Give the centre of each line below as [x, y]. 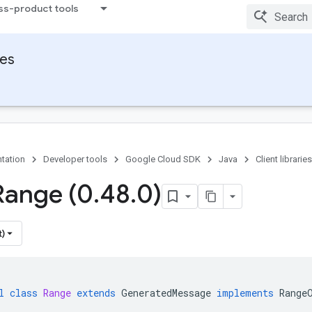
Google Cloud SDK [163, 159]
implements [245, 293]
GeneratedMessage [166, 293]
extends [96, 293]
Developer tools [75, 159]
